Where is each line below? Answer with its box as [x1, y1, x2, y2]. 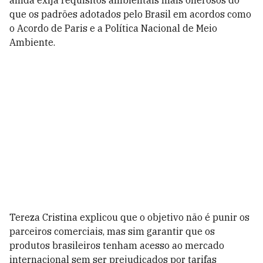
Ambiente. [9, 36, 55, 48]
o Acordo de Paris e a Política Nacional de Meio [9, 22, 217, 34]
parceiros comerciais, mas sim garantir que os [9, 225, 215, 237]
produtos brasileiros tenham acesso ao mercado [9, 240, 224, 251]
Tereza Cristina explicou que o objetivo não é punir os [9, 211, 249, 223]
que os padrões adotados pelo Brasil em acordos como [9, 8, 251, 20]
